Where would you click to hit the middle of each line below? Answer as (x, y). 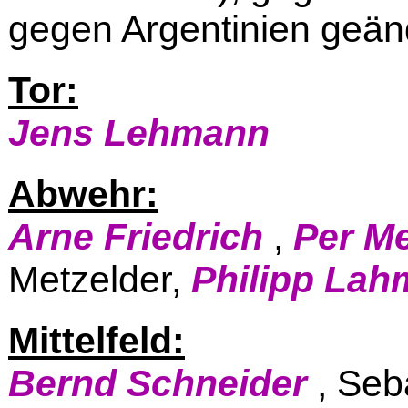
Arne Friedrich (141, 237)
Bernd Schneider (163, 383)
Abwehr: (83, 194)
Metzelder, (100, 280)
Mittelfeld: (97, 341)
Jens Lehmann (139, 133)
